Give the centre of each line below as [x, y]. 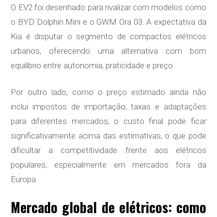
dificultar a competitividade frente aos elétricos [108, 150]
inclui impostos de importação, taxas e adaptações [108, 107]
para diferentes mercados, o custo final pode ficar [108, 121]
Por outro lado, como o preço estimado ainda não [108, 92]
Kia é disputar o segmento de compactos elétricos [108, 37]
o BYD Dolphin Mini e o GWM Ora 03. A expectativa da [108, 22]
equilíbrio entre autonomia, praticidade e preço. [93, 66]
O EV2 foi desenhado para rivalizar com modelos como [108, 8]
